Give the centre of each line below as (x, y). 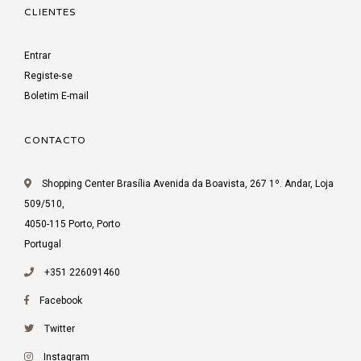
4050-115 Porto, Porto (72, 224)
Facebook (61, 300)
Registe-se (48, 75)
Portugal (43, 244)
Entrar (37, 55)
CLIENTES (50, 12)
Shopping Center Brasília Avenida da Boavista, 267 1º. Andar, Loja (187, 183)
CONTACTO (55, 140)
